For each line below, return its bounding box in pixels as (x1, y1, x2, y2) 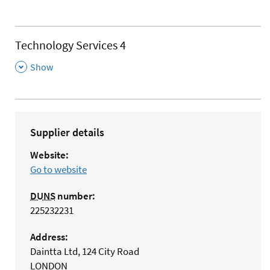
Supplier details (30, 125, 104, 140)
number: (55, 189, 95, 203)
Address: (30, 230, 68, 244)
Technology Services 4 (15, 37, 126, 52)
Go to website (30, 163, 87, 177)
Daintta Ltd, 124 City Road (30, 245, 139, 259)
